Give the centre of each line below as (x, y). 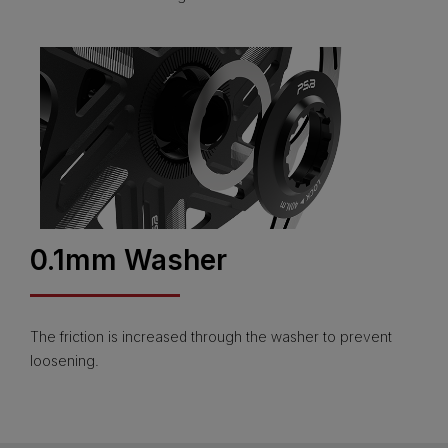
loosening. (64, 360)
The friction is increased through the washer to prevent (211, 336)
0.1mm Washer (128, 259)
